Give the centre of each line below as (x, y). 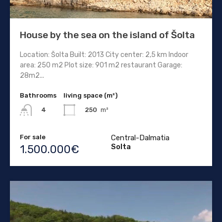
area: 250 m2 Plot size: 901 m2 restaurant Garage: (101, 65)
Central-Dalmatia (140, 138)
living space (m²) (90, 95)
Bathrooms (38, 95)
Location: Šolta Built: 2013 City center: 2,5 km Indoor (104, 55)
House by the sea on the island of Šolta (107, 35)
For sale (33, 137)
